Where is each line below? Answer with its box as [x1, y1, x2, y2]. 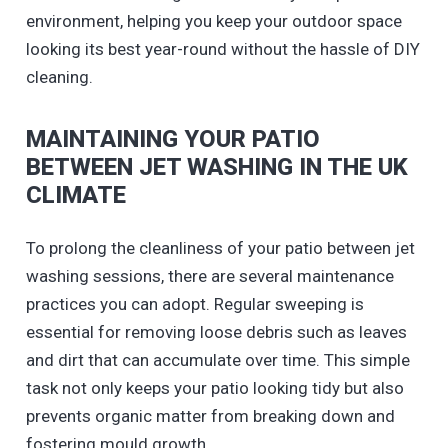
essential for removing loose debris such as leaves [25, 322, 407, 343]
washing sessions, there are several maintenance [25, 266, 394, 287]
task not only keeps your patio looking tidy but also [25, 378, 404, 399]
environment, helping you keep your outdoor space [25, 10, 402, 31]
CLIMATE [25, 180, 126, 209]
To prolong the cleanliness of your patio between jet [25, 238, 415, 259]
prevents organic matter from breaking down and [25, 406, 395, 427]
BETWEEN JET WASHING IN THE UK [25, 152, 408, 181]
